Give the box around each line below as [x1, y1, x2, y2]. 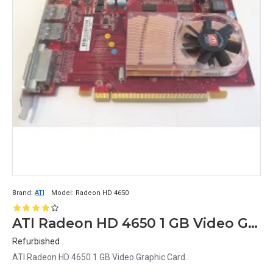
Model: [51, 189, 74, 197]
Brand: [12, 189, 33, 197]
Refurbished [12, 236, 60, 246]
